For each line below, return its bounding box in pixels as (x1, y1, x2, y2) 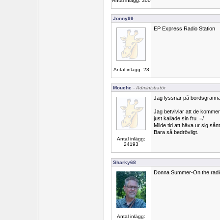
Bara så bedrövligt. (154, 129, 198, 135)
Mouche (113, 85, 132, 90)
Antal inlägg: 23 (113, 67, 149, 72)
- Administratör (132, 85, 165, 90)
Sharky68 (113, 160, 136, 165)
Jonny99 (113, 16, 134, 21)
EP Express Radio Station (154, 26, 215, 31)
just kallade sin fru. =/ (154, 115, 204, 121)
